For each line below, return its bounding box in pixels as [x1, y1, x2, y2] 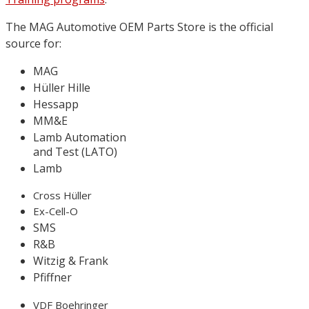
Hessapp [33, 97, 79, 112]
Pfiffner [33, 270, 72, 285]
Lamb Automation [33, 130, 126, 145]
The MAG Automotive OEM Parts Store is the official [6, 19, 273, 34]
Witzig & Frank [33, 253, 108, 268]
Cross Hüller [33, 188, 92, 202]
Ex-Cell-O [33, 204, 78, 218]
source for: [6, 36, 61, 51]
